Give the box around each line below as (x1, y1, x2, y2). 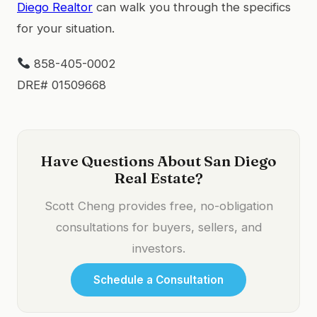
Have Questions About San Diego (40, 151, 277, 170)
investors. (132, 241, 185, 255)
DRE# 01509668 (17, 77, 106, 92)
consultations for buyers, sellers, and (55, 219, 262, 234)
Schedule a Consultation (93, 272, 224, 287)
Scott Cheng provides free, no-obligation (44, 198, 273, 213)
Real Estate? (114, 168, 203, 187)
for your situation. (17, 21, 115, 35)
